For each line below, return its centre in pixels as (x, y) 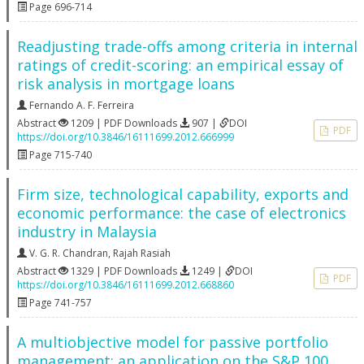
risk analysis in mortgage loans (126, 84)
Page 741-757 (59, 303)
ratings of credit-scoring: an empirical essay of (180, 65)
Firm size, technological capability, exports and (183, 194)
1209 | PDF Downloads (124, 123)
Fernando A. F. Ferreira (82, 105)
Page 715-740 (59, 155)
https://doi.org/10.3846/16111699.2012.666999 (126, 137)
